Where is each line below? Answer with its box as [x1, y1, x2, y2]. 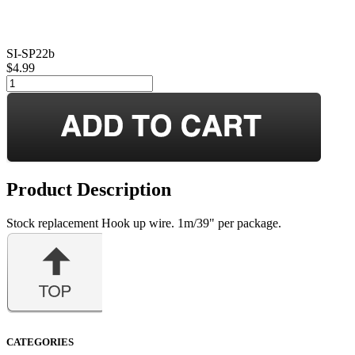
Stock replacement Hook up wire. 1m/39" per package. [6, 216, 281, 230]
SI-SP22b [6, 46, 55, 60]
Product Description [6, 178, 171, 200]
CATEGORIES [6, 335, 74, 348]
